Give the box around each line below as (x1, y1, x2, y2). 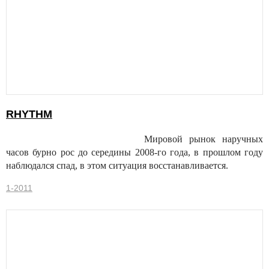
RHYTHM (6, 108, 52, 121)
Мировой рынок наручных (144, 134, 263, 145)
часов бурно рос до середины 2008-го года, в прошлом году (6, 147, 263, 158)
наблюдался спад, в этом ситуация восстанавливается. (6, 160, 228, 171)
